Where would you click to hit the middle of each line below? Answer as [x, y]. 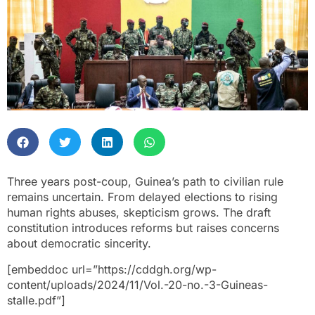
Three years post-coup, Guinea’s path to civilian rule [145, 182]
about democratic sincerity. [79, 244]
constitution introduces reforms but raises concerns [143, 228]
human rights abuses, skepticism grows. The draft [139, 213]
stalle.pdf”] [36, 300]
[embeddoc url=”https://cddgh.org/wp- [112, 269]
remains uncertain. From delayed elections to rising [142, 197]
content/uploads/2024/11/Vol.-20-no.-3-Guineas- [137, 284]
